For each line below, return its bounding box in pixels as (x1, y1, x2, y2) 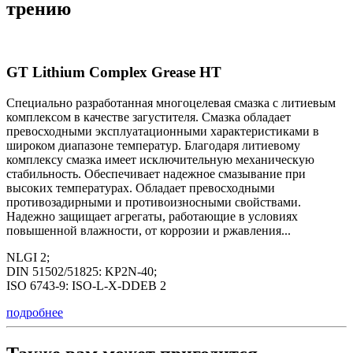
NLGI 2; (6, 251, 50, 265)
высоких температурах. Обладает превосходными (6, 181, 275, 195)
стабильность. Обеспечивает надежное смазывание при (6, 167, 306, 181)
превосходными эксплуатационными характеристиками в (6, 124, 319, 139)
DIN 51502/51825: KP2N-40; (6, 265, 157, 279)
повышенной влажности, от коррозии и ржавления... (6, 224, 291, 238)
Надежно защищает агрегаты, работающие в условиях (6, 210, 298, 224)
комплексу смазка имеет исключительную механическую (6, 153, 314, 167)
